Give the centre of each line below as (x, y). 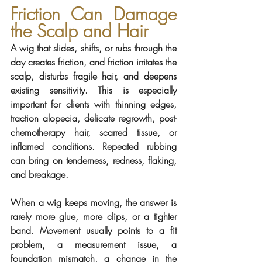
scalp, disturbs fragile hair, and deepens (94, 76)
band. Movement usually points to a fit (94, 230)
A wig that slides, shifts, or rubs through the (94, 48)
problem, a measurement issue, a (94, 244)
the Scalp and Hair (79, 31)
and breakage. (39, 174)
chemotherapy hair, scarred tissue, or (94, 132)
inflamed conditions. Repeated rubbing (94, 146)
